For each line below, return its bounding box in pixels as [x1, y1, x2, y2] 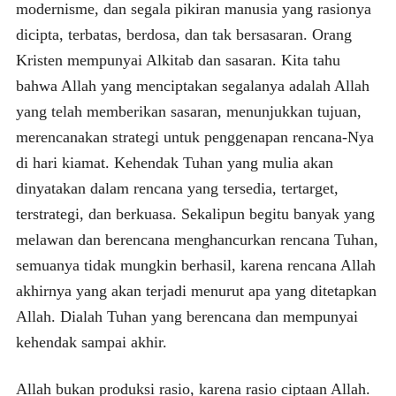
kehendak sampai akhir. [15, 332, 167, 351]
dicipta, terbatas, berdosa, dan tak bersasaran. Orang [15, 25, 352, 43]
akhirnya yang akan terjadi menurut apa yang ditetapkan [15, 281, 377, 300]
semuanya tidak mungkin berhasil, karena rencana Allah [15, 255, 376, 274]
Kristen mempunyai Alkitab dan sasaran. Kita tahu [15, 50, 340, 69]
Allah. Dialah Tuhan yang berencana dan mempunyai [15, 307, 358, 325]
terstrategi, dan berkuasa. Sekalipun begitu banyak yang [15, 204, 375, 223]
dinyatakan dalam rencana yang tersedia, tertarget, [15, 179, 339, 197]
